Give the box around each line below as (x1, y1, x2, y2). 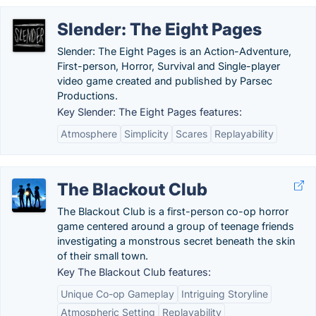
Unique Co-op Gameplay (61, 288, 174, 300)
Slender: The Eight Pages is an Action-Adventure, (57, 45, 291, 57)
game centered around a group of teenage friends (57, 220, 294, 232)
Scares (176, 128, 207, 140)
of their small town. (57, 250, 148, 262)
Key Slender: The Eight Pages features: (57, 106, 242, 118)
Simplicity (124, 128, 169, 140)
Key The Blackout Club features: (57, 266, 211, 278)
